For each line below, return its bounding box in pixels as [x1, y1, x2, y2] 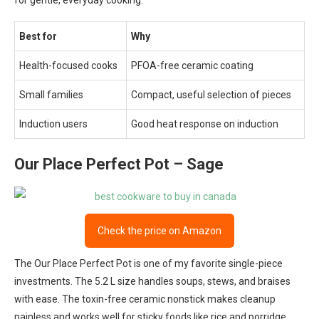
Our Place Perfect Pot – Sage [14, 155, 224, 173]
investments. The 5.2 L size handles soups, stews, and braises [14, 276, 291, 287]
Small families [19, 89, 83, 100]
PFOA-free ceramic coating [131, 60, 253, 71]
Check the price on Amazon [98, 225, 221, 236]
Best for [19, 31, 57, 42]
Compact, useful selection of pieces [131, 89, 291, 100]
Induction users [19, 118, 88, 130]
